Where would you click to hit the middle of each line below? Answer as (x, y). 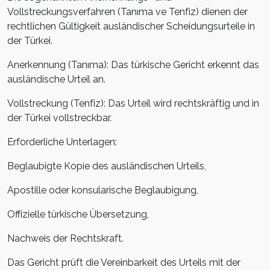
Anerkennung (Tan (47, 65)
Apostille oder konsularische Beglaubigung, (103, 190)
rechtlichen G (36, 27)
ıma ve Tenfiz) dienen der (192, 12)
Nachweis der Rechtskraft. (65, 239)
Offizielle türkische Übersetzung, (78, 215)
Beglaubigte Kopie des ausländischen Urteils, (107, 166)
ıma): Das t (111, 65)
